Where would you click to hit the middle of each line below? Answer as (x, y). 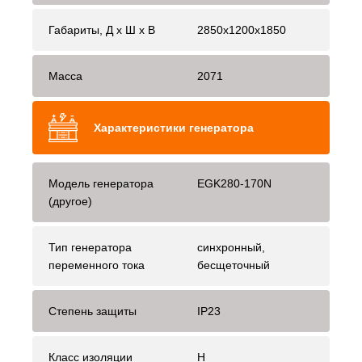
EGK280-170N (234, 184)
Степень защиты (93, 311)
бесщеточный (234, 265)
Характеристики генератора (174, 128)
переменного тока (97, 265)
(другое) (70, 202)
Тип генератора (90, 248)
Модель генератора (101, 184)
